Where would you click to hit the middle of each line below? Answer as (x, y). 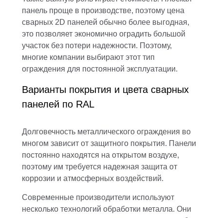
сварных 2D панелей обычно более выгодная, (106, 22)
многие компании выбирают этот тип (88, 57)
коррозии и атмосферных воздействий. (93, 178)
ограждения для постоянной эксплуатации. (100, 69)
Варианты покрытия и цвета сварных (105, 89)
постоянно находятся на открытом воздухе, (100, 155)
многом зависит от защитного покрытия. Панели (109, 143)
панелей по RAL (58, 104)
